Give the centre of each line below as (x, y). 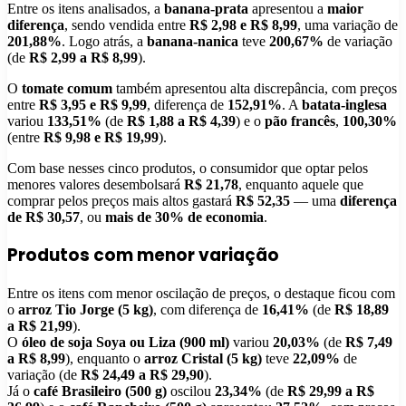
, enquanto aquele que (301, 184)
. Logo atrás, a (104, 41)
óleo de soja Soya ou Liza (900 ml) (126, 343)
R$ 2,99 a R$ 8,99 (83, 57)
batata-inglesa (344, 104)
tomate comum (67, 88)
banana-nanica (193, 41)
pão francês (300, 121)
